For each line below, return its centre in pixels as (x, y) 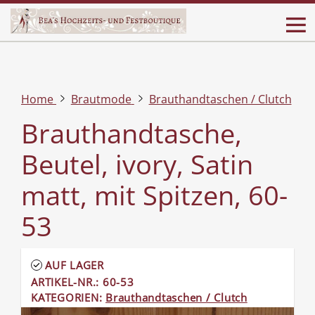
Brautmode (101, 99)
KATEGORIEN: (68, 297)
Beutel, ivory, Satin (137, 164)
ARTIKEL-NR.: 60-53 (83, 282)
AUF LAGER (75, 265)
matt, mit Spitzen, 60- (154, 195)
